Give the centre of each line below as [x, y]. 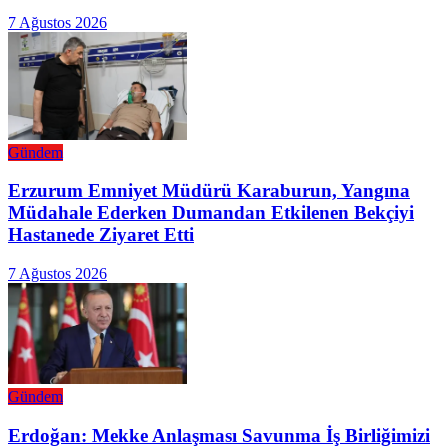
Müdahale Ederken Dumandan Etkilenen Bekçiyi [211, 213]
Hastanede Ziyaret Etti [101, 235]
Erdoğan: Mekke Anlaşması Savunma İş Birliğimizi [219, 435]
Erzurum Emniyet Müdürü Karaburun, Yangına [209, 191]
